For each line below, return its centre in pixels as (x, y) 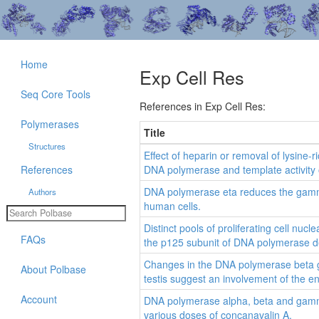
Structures (47, 146)
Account (39, 299)
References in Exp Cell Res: (203, 106)
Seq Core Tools (56, 94)
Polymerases (50, 124)
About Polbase (53, 269)
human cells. (172, 206)
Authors (42, 192)
